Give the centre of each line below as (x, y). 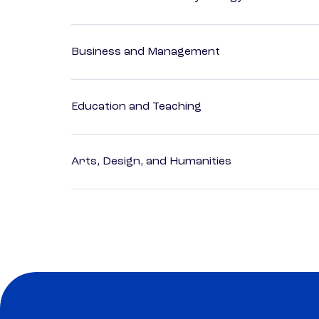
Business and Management (146, 52)
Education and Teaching (136, 107)
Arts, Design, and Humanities (151, 162)
